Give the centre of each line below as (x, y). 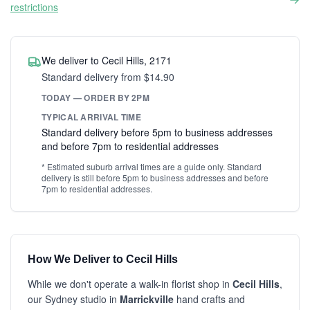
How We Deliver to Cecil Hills (103, 259)
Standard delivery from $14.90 (108, 77)
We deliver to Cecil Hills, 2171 (107, 60)
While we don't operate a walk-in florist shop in (130, 284)
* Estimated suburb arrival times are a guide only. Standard (152, 166)
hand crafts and (209, 299)
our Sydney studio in (74, 299)
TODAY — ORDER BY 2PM (95, 98)
